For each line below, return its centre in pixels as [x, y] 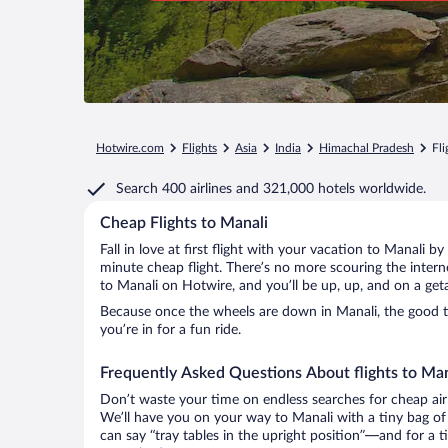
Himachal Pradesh [366, 148]
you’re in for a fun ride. [170, 330]
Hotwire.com [130, 148]
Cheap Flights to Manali [184, 223]
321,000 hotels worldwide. [344, 189]
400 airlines [197, 189]
